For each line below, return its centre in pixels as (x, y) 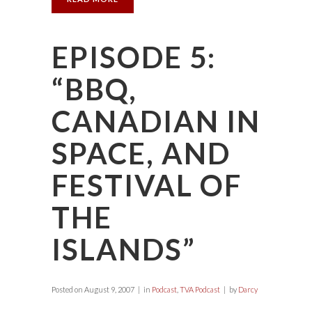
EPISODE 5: (134, 57)
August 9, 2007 (109, 289)
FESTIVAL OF (147, 185)
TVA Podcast (200, 289)
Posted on (67, 289)
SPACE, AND (141, 153)
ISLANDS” (124, 249)
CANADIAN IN (156, 121)
